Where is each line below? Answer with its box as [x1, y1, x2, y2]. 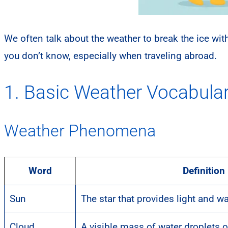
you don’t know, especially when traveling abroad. [4, 49, 217, 62]
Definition [182, 164, 225, 177]
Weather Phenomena [4, 121, 156, 140]
